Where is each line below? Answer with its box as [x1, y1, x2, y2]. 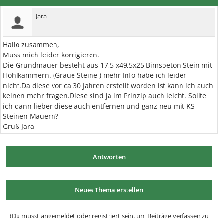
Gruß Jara [3, 122, 34, 131]
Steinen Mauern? [3, 111, 58, 121]
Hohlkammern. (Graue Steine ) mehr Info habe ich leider [3, 71, 186, 80]
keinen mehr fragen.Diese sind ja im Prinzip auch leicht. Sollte [3, 91, 206, 100]
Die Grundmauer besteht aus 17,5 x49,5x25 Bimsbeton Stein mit [3, 60, 212, 70]
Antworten [92, 152, 126, 161]
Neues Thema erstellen [75, 185, 143, 194]
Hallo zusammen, [3, 40, 59, 49]
